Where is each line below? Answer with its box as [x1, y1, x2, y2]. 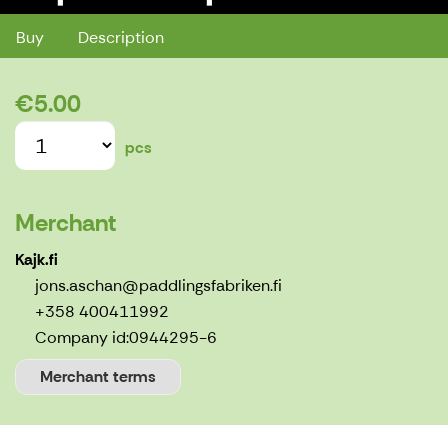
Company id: [35, 327, 129, 349]
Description [78, 27, 164, 49]
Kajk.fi [15, 249, 58, 271]
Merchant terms [40, 366, 156, 388]
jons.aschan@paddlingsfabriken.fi [35, 275, 282, 297]
